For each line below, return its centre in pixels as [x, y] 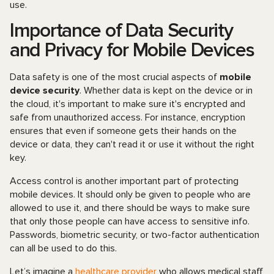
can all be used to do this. [63, 248]
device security [45, 91]
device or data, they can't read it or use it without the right [132, 144]
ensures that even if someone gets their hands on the [123, 131]
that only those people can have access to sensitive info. [130, 221]
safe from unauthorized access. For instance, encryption [128, 117]
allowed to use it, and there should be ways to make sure [130, 208]
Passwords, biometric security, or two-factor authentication [135, 235]
